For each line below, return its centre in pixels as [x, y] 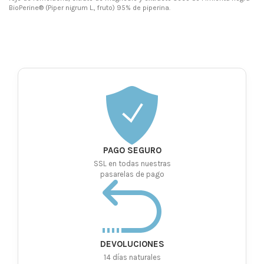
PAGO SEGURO [132, 151]
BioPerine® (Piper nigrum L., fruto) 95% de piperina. [90, 8]
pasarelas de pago [132, 174]
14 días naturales [132, 258]
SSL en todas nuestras [132, 164]
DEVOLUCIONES [132, 244]
